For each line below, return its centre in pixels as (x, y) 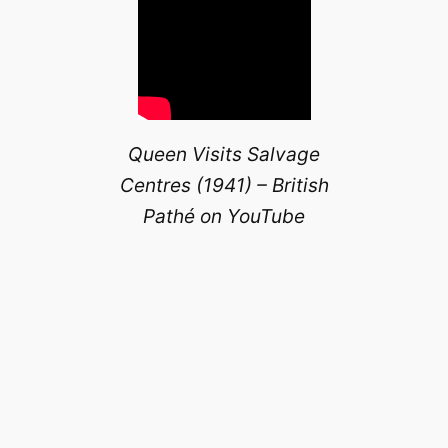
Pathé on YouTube (224, 216)
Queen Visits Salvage (224, 154)
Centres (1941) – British (224, 185)
